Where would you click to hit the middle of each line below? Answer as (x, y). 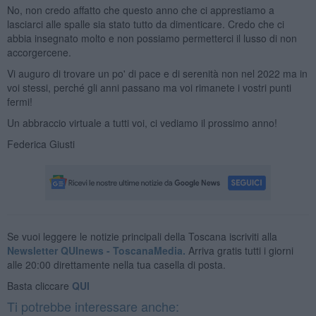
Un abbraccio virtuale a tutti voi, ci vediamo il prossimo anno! (142, 122)
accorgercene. (39, 52)
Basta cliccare (39, 285)
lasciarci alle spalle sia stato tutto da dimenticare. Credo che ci (145, 24)
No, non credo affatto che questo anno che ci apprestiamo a (140, 10)
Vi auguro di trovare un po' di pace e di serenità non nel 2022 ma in (157, 73)
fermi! (19, 101)
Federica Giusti (41, 144)
